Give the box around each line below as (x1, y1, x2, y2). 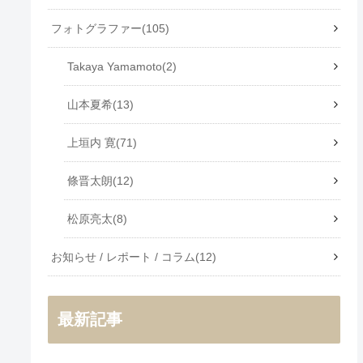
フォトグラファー (51, 21, 143, 35)
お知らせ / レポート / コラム (51, 250, 196, 263)
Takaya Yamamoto (67, 59, 163, 73)
